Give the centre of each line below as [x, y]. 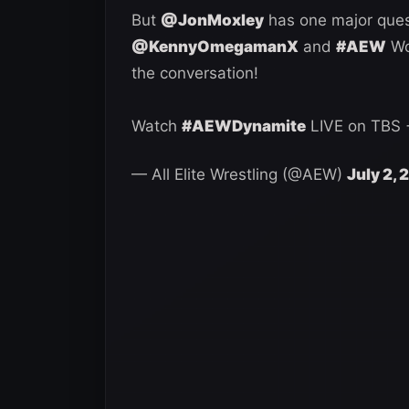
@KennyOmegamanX [215, 46]
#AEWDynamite [244, 126]
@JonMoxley [212, 20]
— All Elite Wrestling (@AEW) [239, 174]
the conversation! [195, 73]
